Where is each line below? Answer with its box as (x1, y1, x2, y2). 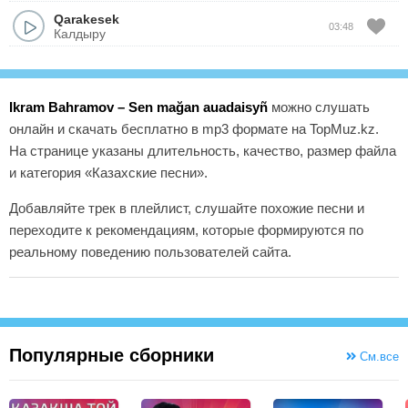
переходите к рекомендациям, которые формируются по (9, 222, 363, 238)
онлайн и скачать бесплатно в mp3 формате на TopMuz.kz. (9, 121, 379, 137)
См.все (356, 350, 399, 363)
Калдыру (54, 25, 106, 41)
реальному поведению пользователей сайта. (9, 244, 291, 260)
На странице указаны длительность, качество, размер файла (9, 143, 396, 158)
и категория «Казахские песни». (9, 165, 208, 180)
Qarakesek (54, 11, 119, 26)
